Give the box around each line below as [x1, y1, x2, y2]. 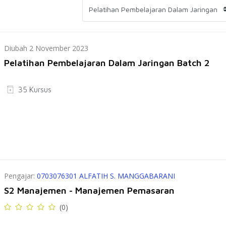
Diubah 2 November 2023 [4, 43, 89, 53]
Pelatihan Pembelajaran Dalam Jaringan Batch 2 [4, 58, 210, 68]
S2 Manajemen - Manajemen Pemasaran [4, 185, 175, 196]
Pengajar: [4, 171, 37, 181]
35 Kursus [18, 85, 52, 94]
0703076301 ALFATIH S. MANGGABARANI [37, 171, 176, 181]
